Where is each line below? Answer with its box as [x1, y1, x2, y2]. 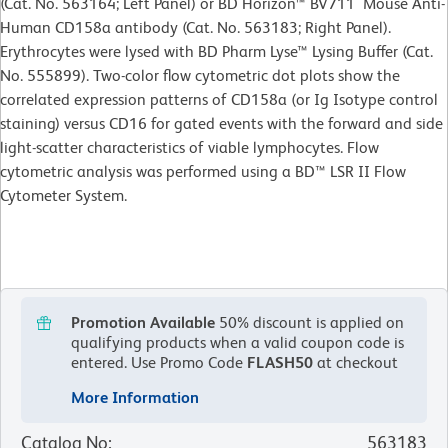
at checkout [313, 352, 398, 372]
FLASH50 [247, 352, 313, 372]
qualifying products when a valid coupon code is [71, 332, 404, 352]
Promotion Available [71, 312, 215, 332]
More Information [71, 387, 199, 407]
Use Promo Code [127, 352, 247, 372]
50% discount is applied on [219, 312, 404, 332]
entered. [71, 352, 127, 372]
